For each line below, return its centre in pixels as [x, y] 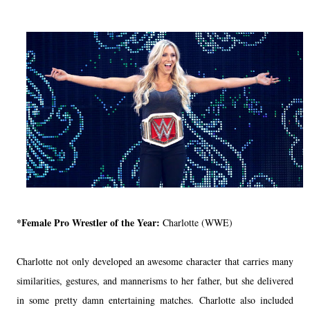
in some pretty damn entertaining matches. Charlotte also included [155, 300]
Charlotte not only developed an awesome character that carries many [155, 261]
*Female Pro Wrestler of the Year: [90, 222]
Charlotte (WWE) [198, 222]
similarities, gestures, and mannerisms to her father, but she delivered [155, 280]
